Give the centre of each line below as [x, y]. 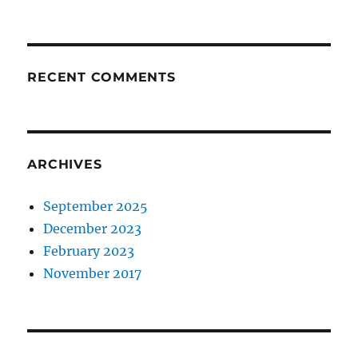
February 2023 [89, 251]
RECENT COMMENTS [101, 78]
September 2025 [96, 207]
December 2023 [93, 229]
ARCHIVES [65, 165]
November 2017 [93, 274]
